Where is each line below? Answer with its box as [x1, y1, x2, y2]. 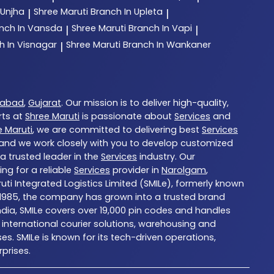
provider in [110, 163, 161, 176]
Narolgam [161, 163, 206, 176]
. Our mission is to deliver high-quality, [61, 96, 229, 109]
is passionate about [80, 109, 174, 122]
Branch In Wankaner [123, 38, 211, 51]
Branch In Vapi [128, 21, 192, 34]
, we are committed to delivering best [32, 123, 202, 136]
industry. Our [137, 150, 195, 163]
